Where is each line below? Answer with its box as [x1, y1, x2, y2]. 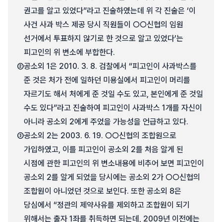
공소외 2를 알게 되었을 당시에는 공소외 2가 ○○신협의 [24, 172, 200, 182]
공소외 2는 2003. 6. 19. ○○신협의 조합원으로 [24, 131, 176, 140]
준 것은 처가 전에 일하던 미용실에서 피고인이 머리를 [24, 75, 190, 85]
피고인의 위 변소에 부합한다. [24, 48, 115, 57]
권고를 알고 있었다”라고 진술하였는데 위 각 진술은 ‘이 [24, 6, 196, 15]
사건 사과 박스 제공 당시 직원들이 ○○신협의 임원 [24, 20, 183, 29]
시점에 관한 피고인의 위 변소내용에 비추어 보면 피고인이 [24, 159, 204, 168]
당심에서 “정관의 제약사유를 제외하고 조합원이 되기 [24, 200, 190, 210]
